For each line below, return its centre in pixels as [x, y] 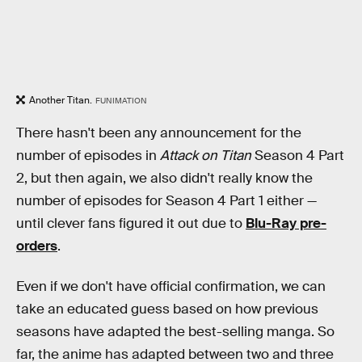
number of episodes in [88, 156]
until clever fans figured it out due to [131, 224]
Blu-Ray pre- [286, 224]
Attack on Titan [207, 156]
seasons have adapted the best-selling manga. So [175, 331]
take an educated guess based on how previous [167, 309]
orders [37, 246]
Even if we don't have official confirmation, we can [171, 286]
